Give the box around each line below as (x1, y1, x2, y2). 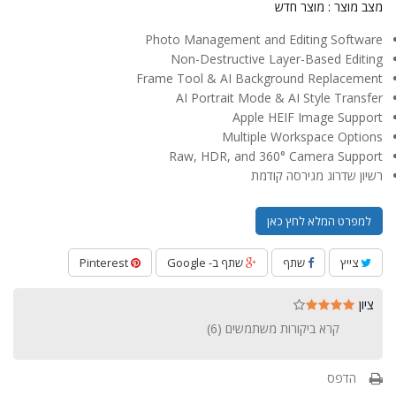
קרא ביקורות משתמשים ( (217, 320, 339, 337)
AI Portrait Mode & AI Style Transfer (176, 89, 383, 106)
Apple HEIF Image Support (232, 109, 383, 126)
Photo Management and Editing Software (145, 31, 383, 48)
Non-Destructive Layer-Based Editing (171, 50, 383, 67)
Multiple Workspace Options (222, 128, 383, 145)
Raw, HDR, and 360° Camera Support (169, 148, 383, 164)
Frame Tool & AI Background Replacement (136, 70, 383, 87)
